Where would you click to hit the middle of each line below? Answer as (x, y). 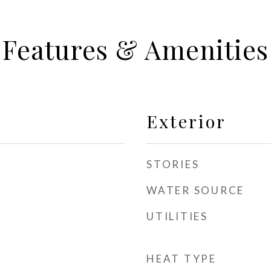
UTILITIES (177, 216)
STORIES (173, 164)
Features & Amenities (135, 49)
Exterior (186, 121)
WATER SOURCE (195, 190)
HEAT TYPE (181, 259)
